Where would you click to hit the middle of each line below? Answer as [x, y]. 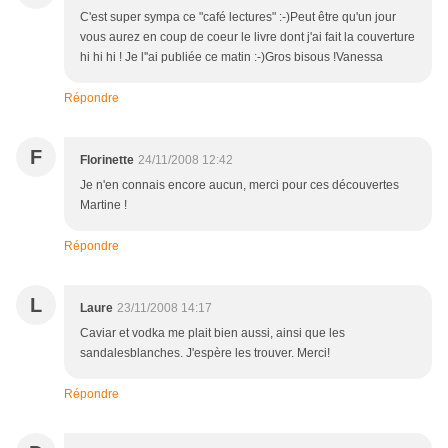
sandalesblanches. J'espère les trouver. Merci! [205, 353]
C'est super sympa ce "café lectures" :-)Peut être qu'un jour [238, 17]
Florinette [107, 160]
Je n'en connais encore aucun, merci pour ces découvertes [239, 185]
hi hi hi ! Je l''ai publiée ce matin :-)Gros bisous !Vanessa [231, 57]
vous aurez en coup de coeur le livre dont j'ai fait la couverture [247, 37]
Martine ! [103, 205]
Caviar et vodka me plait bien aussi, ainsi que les [212, 333]
